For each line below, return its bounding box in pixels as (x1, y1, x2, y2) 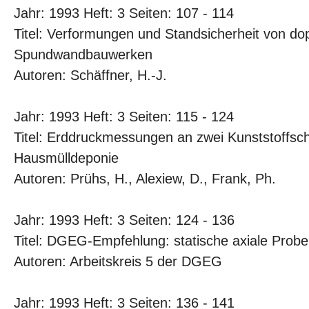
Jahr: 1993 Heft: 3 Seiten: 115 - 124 (14, 109, 234, 124)
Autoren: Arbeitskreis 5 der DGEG (14, 254, 222, 269)
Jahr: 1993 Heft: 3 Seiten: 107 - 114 (14, 6, 234, 21)
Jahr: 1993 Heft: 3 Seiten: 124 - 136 (14, 212, 235, 228)
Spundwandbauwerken (14, 47, 152, 62)
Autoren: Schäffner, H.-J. (14, 68, 167, 83)
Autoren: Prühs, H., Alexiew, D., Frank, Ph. (14, 171, 276, 186)
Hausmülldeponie (14, 150, 119, 166)
